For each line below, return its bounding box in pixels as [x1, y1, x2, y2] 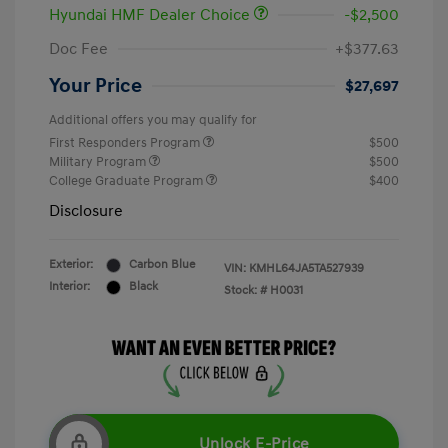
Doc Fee [49, 39, 108, 60]
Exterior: [49, 257, 93, 273]
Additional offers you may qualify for [49, 112, 257, 129]
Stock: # [224, 283, 267, 299]
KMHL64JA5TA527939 [249, 261, 364, 277]
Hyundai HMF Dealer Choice [49, 5, 254, 26]
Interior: [49, 279, 90, 295]
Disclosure [49, 201, 123, 222]
